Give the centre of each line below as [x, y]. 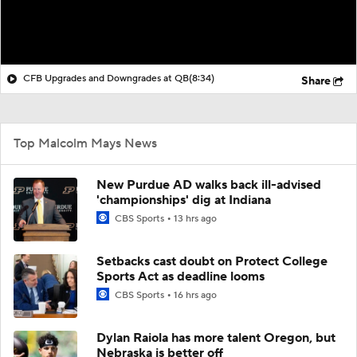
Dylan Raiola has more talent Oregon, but [216, 337]
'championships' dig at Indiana [184, 200]
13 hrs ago [195, 218]
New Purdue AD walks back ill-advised [209, 184]
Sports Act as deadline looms [180, 276]
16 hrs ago [195, 295]
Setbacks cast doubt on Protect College [212, 261]
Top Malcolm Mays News [85, 143]
